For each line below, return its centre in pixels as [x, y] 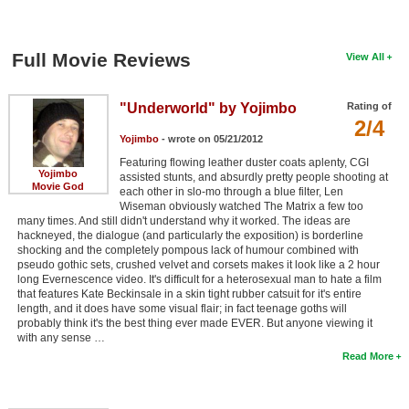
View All [366, 56]
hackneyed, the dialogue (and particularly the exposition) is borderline [190, 235]
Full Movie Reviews [101, 59]
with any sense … [61, 337]
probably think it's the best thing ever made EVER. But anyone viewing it [194, 323]
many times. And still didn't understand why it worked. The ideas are [184, 220]
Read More [368, 356]
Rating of [370, 105]
